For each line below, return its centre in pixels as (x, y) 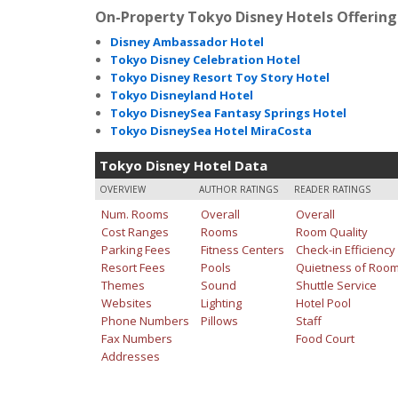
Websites (126, 302)
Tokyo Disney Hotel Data (183, 165)
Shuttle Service (336, 285)
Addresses (130, 356)
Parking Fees (135, 249)
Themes (123, 285)
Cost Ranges (135, 231)
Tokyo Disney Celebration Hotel (205, 59)
